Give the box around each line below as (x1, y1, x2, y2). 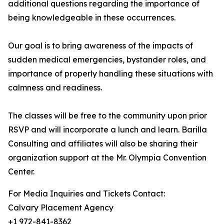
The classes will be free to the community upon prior (8, 110, 207, 121)
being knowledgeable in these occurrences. (8, 12, 175, 23)
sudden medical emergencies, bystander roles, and (8, 54, 206, 65)
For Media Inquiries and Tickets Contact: (8, 188, 165, 199)
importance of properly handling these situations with (8, 68, 213, 79)
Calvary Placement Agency (8, 202, 113, 213)
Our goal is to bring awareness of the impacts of (8, 40, 193, 51)
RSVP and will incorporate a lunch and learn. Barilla (8, 124, 207, 135)
